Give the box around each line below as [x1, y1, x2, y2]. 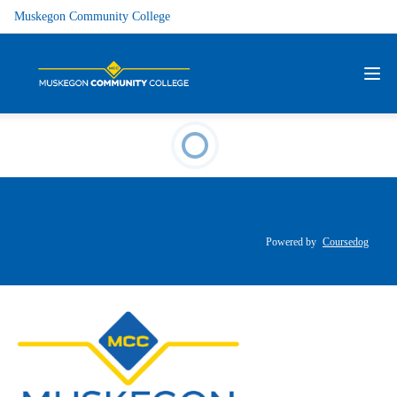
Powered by [266, 236, 319, 248]
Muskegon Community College [14, 10, 170, 23]
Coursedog [323, 236, 369, 248]
